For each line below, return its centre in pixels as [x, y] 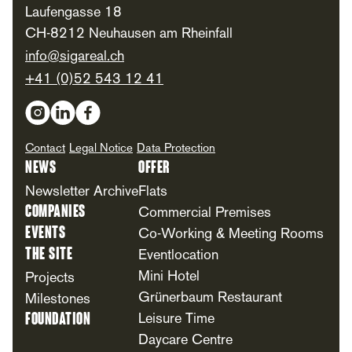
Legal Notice [101, 149]
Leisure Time [176, 320]
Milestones [58, 300]
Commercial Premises [205, 214]
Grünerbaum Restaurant [212, 299]
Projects [50, 279]
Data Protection [176, 149]
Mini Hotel [169, 277]
